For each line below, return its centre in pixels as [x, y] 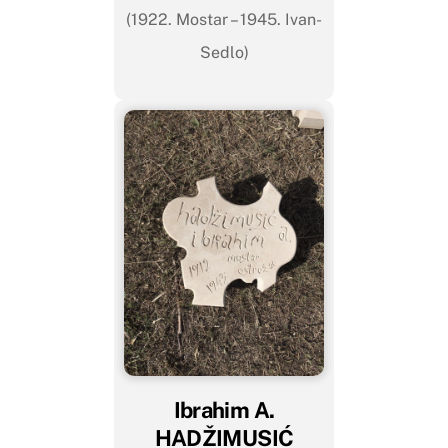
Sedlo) [224, 52]
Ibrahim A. [224, 410]
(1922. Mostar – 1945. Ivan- [224, 19]
